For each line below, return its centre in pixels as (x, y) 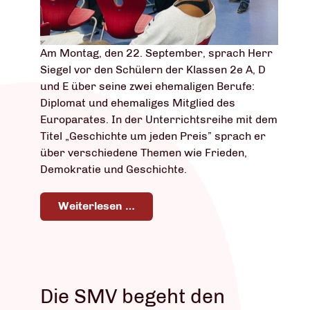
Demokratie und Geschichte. (115, 169)
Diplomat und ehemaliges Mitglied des (138, 102)
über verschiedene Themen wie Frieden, (144, 152)
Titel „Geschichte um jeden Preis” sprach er (153, 136)
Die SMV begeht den (133, 296)
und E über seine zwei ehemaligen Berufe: (147, 86)
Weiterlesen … (97, 206)
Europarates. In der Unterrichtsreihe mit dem (159, 119)
